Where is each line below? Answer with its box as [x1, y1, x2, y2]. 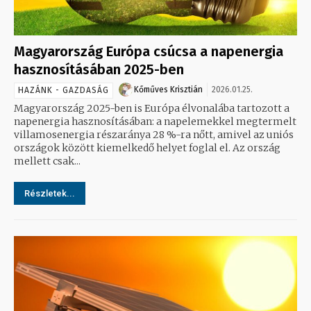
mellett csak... [14, 154, 81, 167]
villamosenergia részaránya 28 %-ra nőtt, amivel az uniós [14, 128, 294, 141]
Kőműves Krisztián [134, 84, 203, 94]
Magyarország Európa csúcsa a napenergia [14, 42, 283, 60]
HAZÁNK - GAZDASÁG [18, 85, 109, 95]
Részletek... [24, 187, 75, 199]
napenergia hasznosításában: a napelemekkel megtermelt [14, 115, 296, 128]
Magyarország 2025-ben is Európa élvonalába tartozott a [14, 101, 289, 115]
